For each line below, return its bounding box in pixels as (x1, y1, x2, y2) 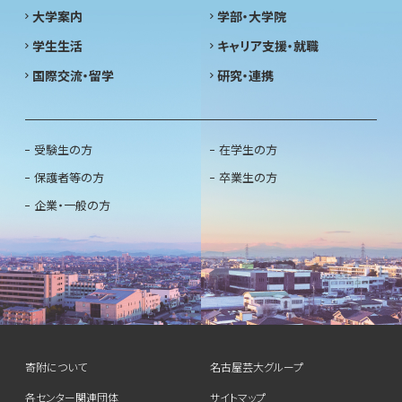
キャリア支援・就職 (217, 37, 319, 56)
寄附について (25, 359, 87, 375)
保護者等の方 (34, 169, 104, 187)
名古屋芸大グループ (210, 359, 303, 375)
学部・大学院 (217, 7, 286, 26)
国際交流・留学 (32, 66, 114, 85)
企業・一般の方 (34, 197, 110, 214)
